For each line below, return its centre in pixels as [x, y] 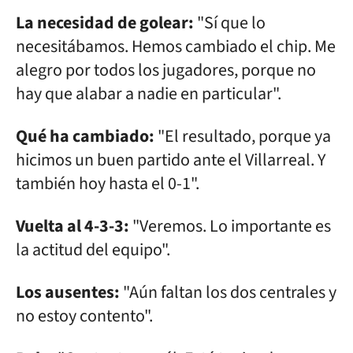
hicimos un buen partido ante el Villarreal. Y [171, 160]
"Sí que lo [230, 23]
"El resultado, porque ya [243, 136]
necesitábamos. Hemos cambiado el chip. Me [176, 46]
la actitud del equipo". [93, 250]
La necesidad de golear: [105, 23]
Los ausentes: [68, 292]
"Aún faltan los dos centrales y [228, 292]
